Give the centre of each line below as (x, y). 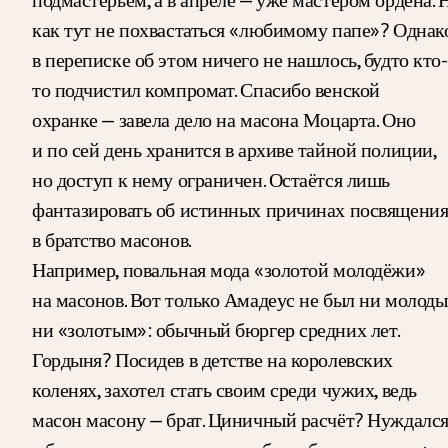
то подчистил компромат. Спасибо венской (206, 89)
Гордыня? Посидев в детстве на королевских (212, 359)
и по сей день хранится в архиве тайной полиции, (234, 149)
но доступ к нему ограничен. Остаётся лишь (211, 179)
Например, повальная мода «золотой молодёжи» (229, 269)
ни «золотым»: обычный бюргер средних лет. (215, 329)
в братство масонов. (112, 239)
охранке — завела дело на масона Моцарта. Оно (224, 119)
